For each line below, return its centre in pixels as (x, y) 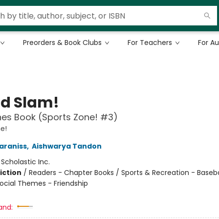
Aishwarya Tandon (66, 146)
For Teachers (150, 43)
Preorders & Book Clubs (62, 43)
